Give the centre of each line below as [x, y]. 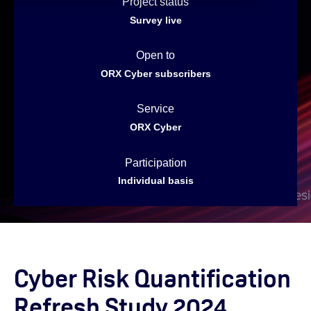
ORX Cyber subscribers [155, 74]
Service [155, 109]
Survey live [155, 20]
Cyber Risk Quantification [152, 278]
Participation [155, 162]
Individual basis [155, 181]
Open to [155, 56]
